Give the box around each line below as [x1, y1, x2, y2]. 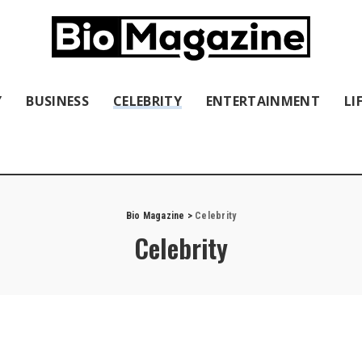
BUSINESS [26, 92, 89, 110]
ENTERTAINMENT [205, 92, 321, 110]
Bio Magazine [125, 210, 185, 221]
